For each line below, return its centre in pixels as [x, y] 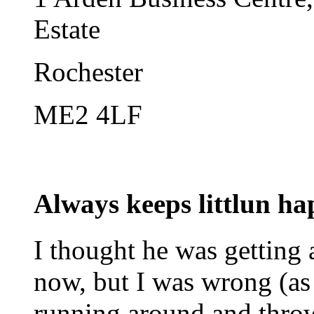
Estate [67, 29]
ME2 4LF [88, 114]
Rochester [88, 71]
